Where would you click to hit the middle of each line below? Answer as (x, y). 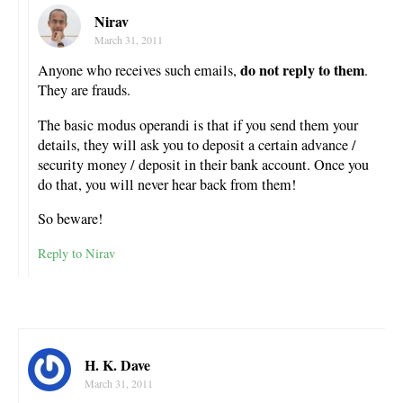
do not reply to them (302, 71)
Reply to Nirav (76, 254)
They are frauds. (84, 90)
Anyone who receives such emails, (139, 71)
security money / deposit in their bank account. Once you (203, 164)
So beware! (70, 218)
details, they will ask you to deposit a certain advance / (197, 144)
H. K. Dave (117, 365)
